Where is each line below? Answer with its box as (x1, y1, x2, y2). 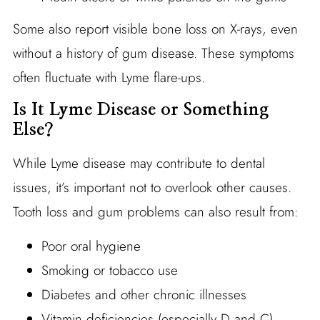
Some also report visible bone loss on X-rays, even (12, 19, 298, 39)
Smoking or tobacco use (41, 260, 178, 280)
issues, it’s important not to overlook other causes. (12, 177, 291, 197)
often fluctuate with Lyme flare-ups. (12, 67, 205, 87)
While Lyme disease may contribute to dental (12, 153, 265, 173)
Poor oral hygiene (41, 236, 141, 256)
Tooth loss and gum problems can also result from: (12, 201, 299, 221)
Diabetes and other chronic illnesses (41, 284, 246, 304)
